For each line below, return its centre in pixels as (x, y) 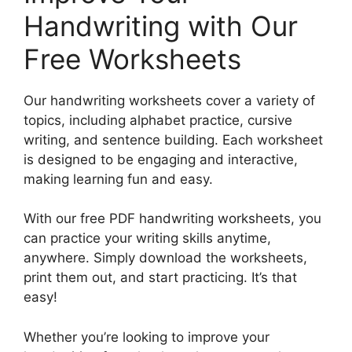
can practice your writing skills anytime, (147, 238)
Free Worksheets (132, 59)
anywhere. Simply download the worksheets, (165, 258)
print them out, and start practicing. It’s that (160, 278)
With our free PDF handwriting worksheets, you (172, 219)
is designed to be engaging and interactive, (161, 159)
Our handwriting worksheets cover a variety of (169, 100)
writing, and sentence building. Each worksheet (173, 139)
